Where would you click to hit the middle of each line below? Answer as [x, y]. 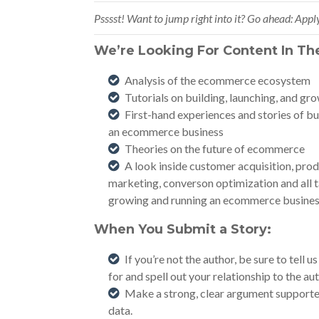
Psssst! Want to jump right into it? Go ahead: [193, 18]
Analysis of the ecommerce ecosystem [218, 80]
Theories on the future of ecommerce [215, 148]
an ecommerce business [166, 131]
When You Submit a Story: [183, 229]
